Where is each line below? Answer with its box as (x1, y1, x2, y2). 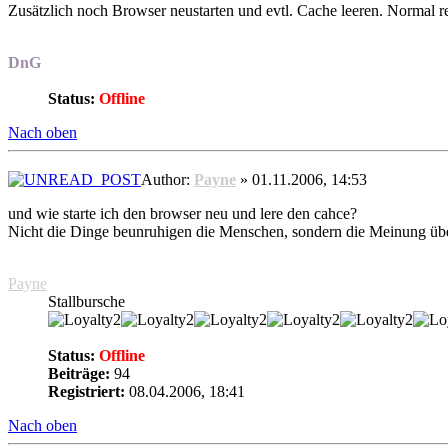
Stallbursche (48, 292, 125, 310)
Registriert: (48, 382, 125, 400)
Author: (141, 170, 194, 188)
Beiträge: (48, 364, 110, 382)
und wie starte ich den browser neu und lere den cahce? (8, 204, 357, 222)
